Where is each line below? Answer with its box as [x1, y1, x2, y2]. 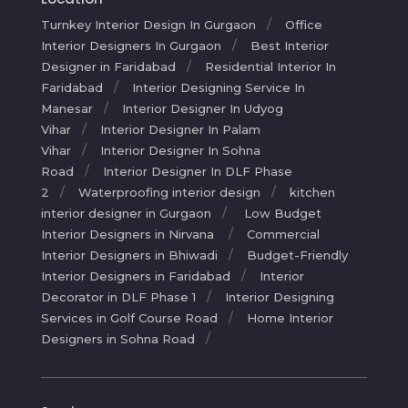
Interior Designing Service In [131, 79, 305, 95]
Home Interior [246, 310, 333, 325]
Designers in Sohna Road [40, 331, 195, 346]
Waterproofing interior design [77, 184, 260, 199]
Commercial [246, 226, 320, 241]
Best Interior [250, 37, 329, 53]
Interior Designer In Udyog [121, 100, 283, 116]
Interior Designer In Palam [99, 121, 260, 137]
